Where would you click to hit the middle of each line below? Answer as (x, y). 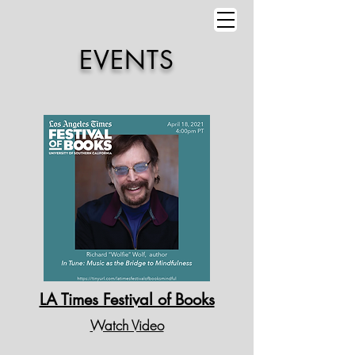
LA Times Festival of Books (127, 300)
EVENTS (127, 60)
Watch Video (127, 325)
